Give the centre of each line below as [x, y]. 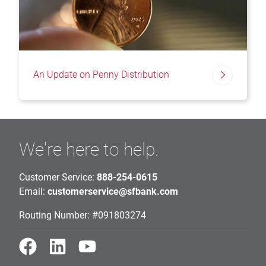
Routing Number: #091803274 [83, 216]
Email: [33, 192]
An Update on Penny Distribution [101, 75]
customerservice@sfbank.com [113, 192]
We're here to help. [89, 150]
